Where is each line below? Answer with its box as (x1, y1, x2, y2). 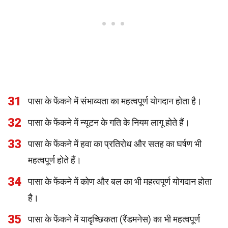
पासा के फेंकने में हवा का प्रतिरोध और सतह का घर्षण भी (28, 138, 202, 149)
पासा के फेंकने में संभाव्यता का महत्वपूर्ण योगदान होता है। (28, 96, 202, 106)
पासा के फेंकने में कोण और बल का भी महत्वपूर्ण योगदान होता (28, 176, 212, 187)
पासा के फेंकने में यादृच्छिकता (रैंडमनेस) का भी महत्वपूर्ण (28, 214, 200, 224)
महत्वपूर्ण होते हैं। (28, 155, 81, 165)
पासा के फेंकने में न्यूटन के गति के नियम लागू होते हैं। (28, 117, 190, 128)
